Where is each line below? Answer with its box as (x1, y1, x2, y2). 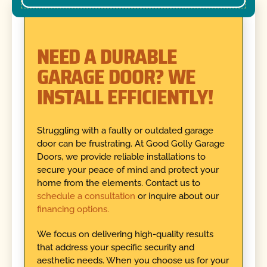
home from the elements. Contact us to (36, 177, 200, 188)
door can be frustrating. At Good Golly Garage (36, 138, 225, 149)
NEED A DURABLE (36, 40, 178, 73)
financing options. (36, 203, 109, 215)
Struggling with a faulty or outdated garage (36, 125, 213, 136)
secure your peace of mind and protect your (36, 164, 219, 175)
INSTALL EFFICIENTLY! (36, 80, 213, 113)
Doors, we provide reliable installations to (36, 151, 206, 162)
